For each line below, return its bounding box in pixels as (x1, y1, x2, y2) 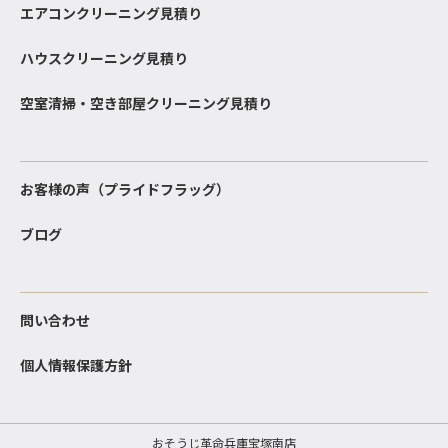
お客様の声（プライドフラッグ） (20, 179, 230, 200)
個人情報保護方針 (20, 355, 132, 376)
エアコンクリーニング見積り (20, 3, 202, 24)
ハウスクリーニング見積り (20, 48, 188, 69)
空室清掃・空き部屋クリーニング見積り (20, 93, 272, 114)
